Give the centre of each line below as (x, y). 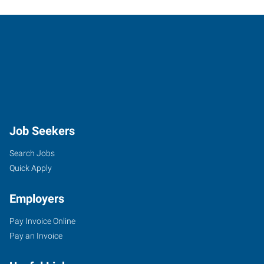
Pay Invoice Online (42, 221)
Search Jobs (32, 153)
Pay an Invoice (36, 235)
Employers (37, 198)
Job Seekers (42, 131)
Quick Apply (31, 168)
